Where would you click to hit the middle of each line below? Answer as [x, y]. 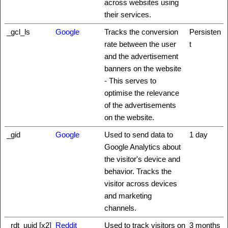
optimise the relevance [142, 93]
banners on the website [143, 68]
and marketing [128, 196]
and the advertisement [141, 56]
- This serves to [130, 81]
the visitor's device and [142, 159]
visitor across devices [141, 183]
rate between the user [140, 44]
